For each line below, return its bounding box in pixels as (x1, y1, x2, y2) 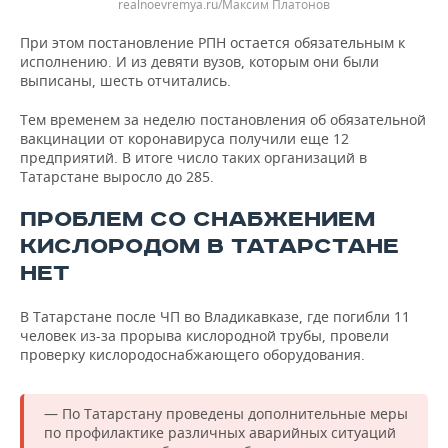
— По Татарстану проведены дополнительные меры (44, 403, 408, 423)
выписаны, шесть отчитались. (20, 70, 231, 90)
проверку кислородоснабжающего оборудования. (20, 344, 365, 364)
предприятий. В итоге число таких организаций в (20, 147, 367, 167)
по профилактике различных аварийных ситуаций (44, 422, 396, 442)
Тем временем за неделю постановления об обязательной (20, 109, 426, 129)
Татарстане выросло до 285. (20, 166, 214, 186)
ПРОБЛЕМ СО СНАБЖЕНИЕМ (20, 205, 375, 233)
